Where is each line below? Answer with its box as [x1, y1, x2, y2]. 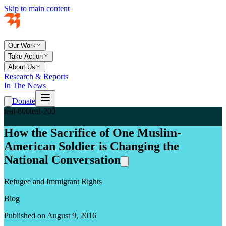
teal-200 [30, 107, 55, 116]
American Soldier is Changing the [4, 139, 179, 153]
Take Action [8, 52, 43, 60]
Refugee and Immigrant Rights [4, 177, 102, 186]
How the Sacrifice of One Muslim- [4, 126, 181, 139]
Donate [12, 97, 35, 105]
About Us [8, 63, 35, 71]
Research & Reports [4, 72, 68, 81]
